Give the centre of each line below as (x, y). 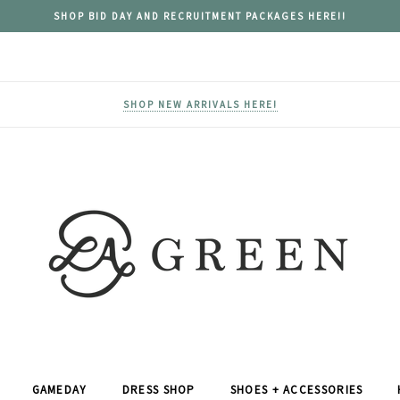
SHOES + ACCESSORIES (296, 390)
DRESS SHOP (158, 390)
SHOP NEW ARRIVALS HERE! (200, 104)
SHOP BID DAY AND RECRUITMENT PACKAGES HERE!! (200, 16)
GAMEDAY (59, 390)
